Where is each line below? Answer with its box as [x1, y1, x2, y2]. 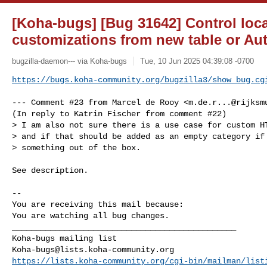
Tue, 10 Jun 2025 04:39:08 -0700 [139, 56, 254, 66]
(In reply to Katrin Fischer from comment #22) [12, 108, 226, 119]
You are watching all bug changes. [12, 210, 169, 221]
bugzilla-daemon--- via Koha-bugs [12, 56, 127, 66]
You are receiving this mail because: [12, 199, 184, 209]
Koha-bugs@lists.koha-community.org [12, 244, 174, 254]
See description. [12, 165, 88, 175]
